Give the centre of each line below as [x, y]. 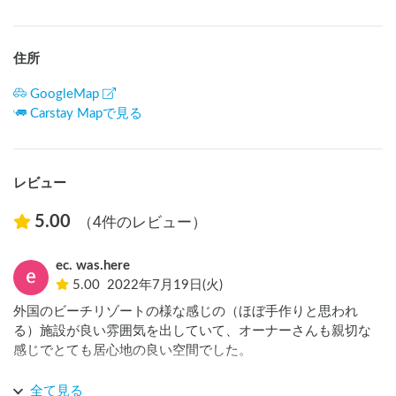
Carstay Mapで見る [86, 114]
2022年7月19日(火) [165, 286]
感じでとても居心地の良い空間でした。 [133, 351]
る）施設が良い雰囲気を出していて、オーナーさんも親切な [192, 331]
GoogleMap [65, 95]
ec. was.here [93, 266]
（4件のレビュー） [142, 223]
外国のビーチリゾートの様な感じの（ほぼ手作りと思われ [186, 312]
